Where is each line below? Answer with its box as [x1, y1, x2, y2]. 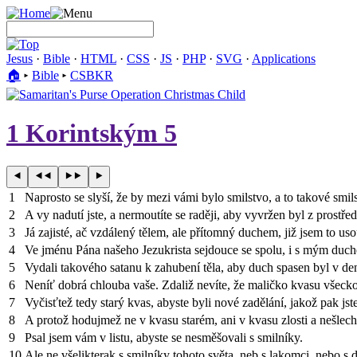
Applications [252, 52, 316, 65]
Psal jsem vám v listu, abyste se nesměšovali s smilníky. [25, 330, 303, 344]
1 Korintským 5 [6, 119, 177, 148]
